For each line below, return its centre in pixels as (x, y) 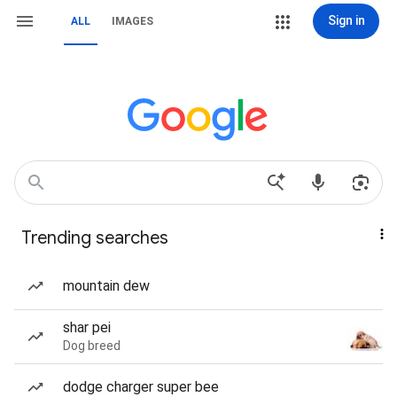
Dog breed (92, 346)
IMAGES (132, 21)
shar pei (87, 327)
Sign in (346, 20)
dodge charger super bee (141, 387)
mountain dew (106, 286)
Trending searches (95, 238)
